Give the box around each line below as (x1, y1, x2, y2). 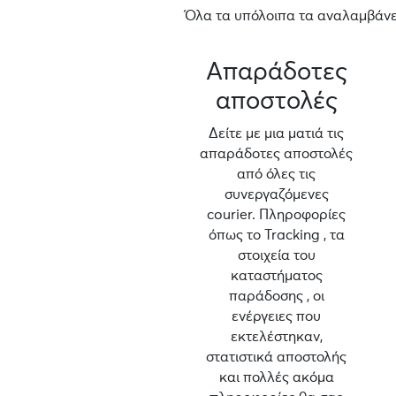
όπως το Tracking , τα (208, 228, 345, 242)
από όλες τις (237, 167, 316, 181)
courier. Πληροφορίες (207, 208, 346, 222)
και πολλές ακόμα (218, 370, 334, 385)
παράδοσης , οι (228, 289, 324, 303)
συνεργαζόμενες (224, 187, 329, 202)
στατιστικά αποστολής (206, 350, 347, 364)
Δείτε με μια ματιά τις (209, 126, 345, 141)
